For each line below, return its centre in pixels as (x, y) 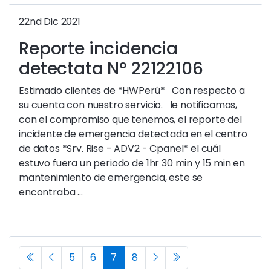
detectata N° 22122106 (111, 69)
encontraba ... (51, 192)
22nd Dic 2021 (50, 21)
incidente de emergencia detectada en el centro (133, 134)
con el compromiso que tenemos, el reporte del (130, 119)
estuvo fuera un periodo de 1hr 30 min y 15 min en (132, 163)
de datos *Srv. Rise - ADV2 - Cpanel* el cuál (120, 149)
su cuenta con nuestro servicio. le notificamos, (128, 105)
